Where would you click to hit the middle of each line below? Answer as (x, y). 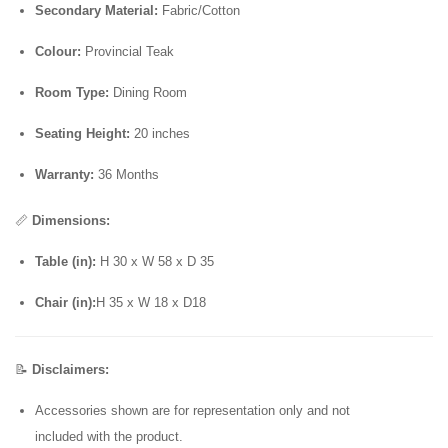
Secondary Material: (96, 11)
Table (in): (65, 262)
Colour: (58, 52)
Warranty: (64, 175)
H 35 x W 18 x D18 (151, 303)
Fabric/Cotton (199, 11)
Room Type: (72, 93)
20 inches (160, 134)
